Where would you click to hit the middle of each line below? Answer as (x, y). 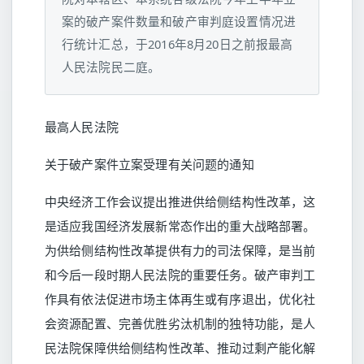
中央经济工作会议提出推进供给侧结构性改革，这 (180, 201)
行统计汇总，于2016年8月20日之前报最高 (178, 44)
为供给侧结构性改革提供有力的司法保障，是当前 (180, 250)
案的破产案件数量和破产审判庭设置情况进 (179, 21)
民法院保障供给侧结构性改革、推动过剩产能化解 (180, 348)
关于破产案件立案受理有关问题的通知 (149, 164)
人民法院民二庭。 (111, 67)
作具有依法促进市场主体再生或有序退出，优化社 (180, 299)
